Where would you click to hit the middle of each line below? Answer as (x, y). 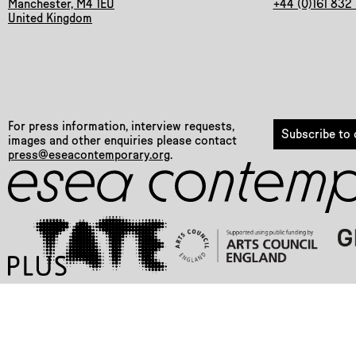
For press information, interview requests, (121, 126)
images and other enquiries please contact (122, 141)
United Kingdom (50, 18)
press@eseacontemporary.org (89, 155)
